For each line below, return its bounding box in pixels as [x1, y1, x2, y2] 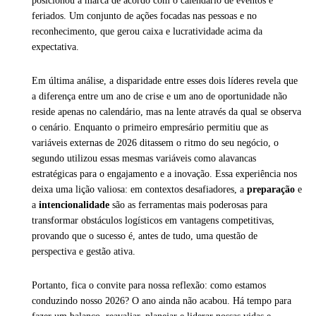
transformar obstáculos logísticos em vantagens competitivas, [32, 215, 274, 226]
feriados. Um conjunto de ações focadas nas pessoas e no [32, 11, 257, 22]
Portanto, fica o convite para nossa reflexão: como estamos [32, 280, 266, 291]
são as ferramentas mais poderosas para [109, 200, 267, 211]
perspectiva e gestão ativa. [32, 246, 138, 257]
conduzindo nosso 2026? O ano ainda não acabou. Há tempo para [32, 296, 291, 307]
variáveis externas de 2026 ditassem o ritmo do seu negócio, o [32, 138, 279, 149]
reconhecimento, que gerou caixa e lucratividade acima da [32, 26, 262, 37]
